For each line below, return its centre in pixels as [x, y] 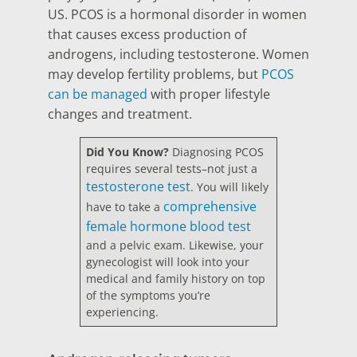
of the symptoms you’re [149, 296]
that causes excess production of [147, 35]
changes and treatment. [125, 114]
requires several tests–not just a [172, 169]
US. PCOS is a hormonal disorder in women [177, 15]
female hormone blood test [169, 227]
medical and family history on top [176, 279]
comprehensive [210, 207]
